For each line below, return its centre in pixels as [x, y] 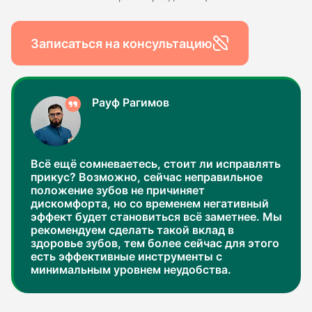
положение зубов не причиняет [118, 191]
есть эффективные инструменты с [126, 257]
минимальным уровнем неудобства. [131, 270]
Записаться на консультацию [122, 43]
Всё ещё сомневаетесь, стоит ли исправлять [156, 164]
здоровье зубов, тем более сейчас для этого [155, 244]
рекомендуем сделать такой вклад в [132, 231]
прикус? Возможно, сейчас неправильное [147, 178]
